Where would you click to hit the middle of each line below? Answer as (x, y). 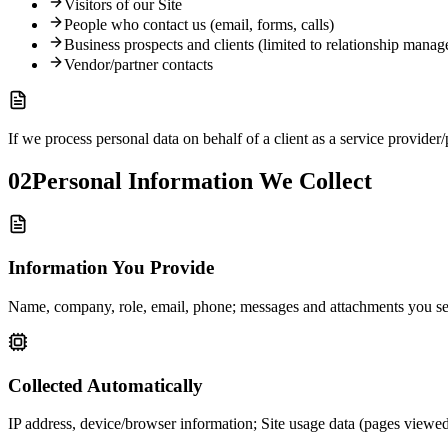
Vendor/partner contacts (138, 64)
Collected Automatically (105, 385)
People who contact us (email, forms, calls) (199, 24)
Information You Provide (111, 268)
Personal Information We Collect (202, 180)
